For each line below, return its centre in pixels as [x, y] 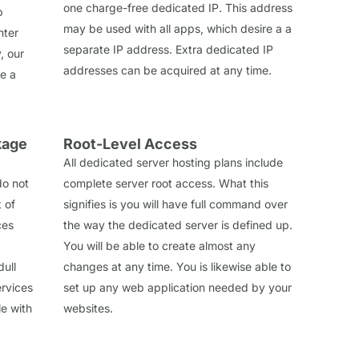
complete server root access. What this [166, 183]
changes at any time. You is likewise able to [177, 266]
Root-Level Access [130, 143]
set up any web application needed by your [177, 287]
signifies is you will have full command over [175, 204]
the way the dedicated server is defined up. [178, 224]
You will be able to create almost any [159, 245]
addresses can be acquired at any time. [167, 70]
